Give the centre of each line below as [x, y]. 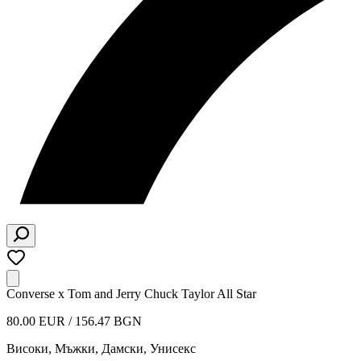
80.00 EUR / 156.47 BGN [74, 321]
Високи [27, 349]
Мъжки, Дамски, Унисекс [125, 349]
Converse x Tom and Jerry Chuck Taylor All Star [131, 294]
